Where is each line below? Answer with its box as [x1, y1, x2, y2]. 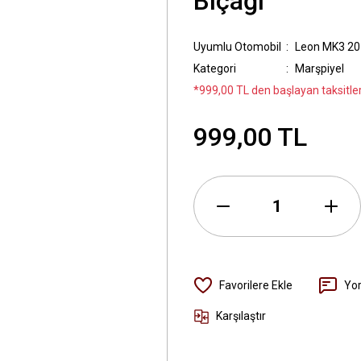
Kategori [193, 62, 236, 75]
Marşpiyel [295, 62, 344, 75]
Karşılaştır [216, 309, 266, 322]
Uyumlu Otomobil [193, 40, 281, 53]
